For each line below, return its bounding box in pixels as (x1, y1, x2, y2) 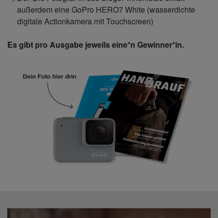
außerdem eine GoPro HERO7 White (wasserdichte (17, 4, 195, 15)
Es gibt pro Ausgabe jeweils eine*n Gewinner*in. (7, 39, 184, 50)
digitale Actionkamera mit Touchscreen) (17, 16, 153, 27)
